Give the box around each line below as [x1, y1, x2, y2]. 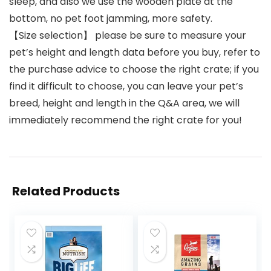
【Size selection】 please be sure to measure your [9, 28, 246, 43]
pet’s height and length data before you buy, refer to [9, 45, 260, 60]
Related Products [12, 183, 120, 200]
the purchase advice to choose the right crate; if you [9, 62, 259, 77]
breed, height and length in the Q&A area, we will [9, 96, 240, 111]
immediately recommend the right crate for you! [9, 113, 242, 128]
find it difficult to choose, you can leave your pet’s [9, 79, 243, 94]
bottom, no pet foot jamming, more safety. [9, 11, 212, 26]
